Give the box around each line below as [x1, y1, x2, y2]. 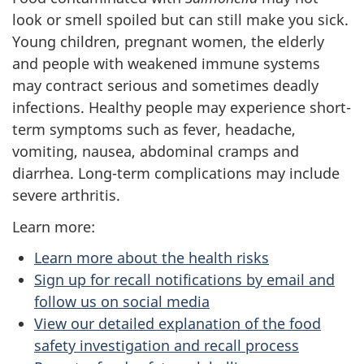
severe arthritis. [12, 185, 120, 206]
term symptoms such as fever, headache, [12, 119, 296, 140]
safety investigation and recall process [34, 336, 299, 356]
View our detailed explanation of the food [34, 314, 321, 334]
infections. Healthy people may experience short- [12, 97, 351, 118]
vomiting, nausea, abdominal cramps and [12, 141, 299, 162]
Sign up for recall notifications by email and [34, 270, 335, 290]
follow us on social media [34, 292, 210, 312]
